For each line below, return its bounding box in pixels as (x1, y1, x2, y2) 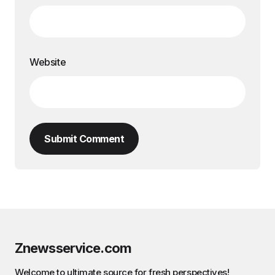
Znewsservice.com (15, 240, 131, 257)
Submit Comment (44, 133, 124, 145)
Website (29, 56, 66, 69)
